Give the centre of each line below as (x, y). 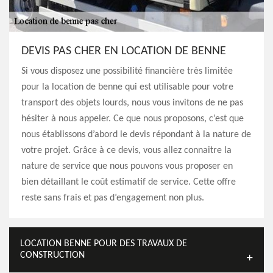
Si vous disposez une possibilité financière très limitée (127, 71)
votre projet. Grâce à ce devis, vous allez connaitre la (126, 151)
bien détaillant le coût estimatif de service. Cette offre (129, 182)
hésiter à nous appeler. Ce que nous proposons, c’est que (133, 119)
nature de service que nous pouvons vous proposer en (127, 166)
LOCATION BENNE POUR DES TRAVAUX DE (104, 244)
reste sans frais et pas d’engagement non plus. (113, 198)
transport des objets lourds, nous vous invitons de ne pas (132, 103)
